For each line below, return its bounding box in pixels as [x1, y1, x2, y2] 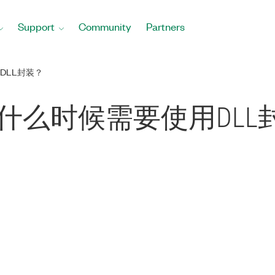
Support [18, 20, 55, 33]
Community [79, 20, 131, 33]
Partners [146, 20, 185, 33]
